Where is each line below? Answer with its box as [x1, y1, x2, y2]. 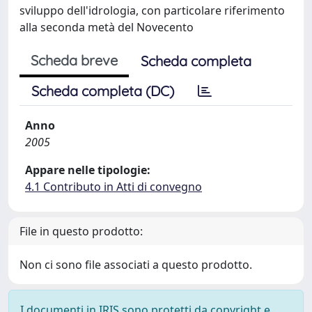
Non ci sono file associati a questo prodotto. [19, 257, 252, 272]
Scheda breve [31, 52, 118, 69]
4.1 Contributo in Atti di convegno [25, 179, 202, 194]
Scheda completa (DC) [31, 82, 174, 100]
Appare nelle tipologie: [25, 162, 150, 178]
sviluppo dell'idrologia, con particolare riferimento [19, 3, 285, 18]
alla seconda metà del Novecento [19, 19, 194, 35]
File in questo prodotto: [19, 224, 143, 239]
